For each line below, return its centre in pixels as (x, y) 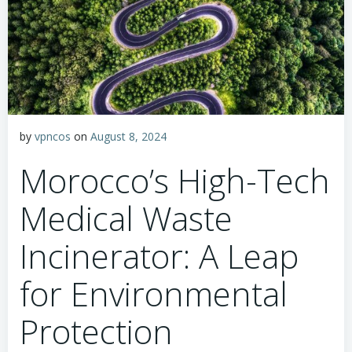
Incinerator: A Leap (159, 256)
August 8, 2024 (128, 136)
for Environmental (154, 293)
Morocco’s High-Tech (175, 180)
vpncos (53, 136)
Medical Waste (126, 218)
